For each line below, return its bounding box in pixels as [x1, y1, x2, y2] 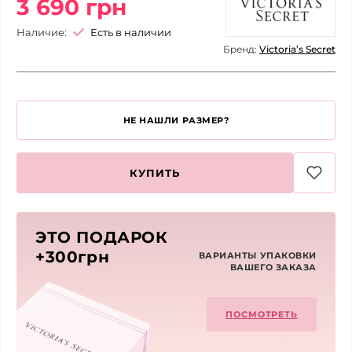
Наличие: [16, 26, 67, 39]
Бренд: [223, 43, 259, 56]
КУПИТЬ [129, 167, 181, 180]
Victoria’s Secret [259, 43, 335, 56]
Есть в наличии [90, 26, 171, 39]
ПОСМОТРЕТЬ [225, 309, 298, 321]
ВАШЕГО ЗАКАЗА [229, 262, 317, 273]
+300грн [35, 247, 110, 267]
